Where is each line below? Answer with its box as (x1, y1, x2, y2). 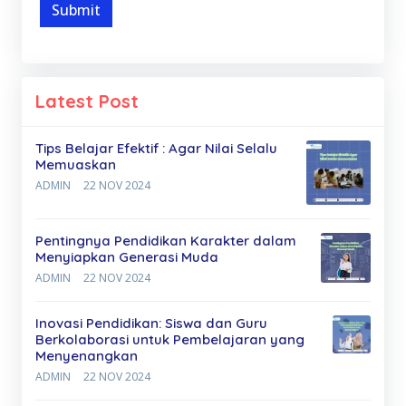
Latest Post (35, 90, 139, 112)
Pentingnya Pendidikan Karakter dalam (35, 232, 296, 249)
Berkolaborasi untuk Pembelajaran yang (35, 331, 304, 348)
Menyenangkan (35, 347, 138, 364)
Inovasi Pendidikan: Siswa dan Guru (35, 314, 267, 332)
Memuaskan (35, 156, 116, 173)
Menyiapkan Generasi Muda (35, 248, 218, 266)
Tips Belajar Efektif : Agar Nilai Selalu (35, 140, 277, 157)
